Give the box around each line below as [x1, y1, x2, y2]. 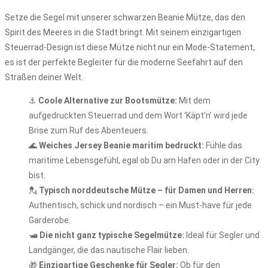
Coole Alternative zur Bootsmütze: [38, 96, 177, 105]
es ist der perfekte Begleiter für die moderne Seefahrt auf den [5, 57, 243, 67]
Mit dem [177, 96, 211, 105]
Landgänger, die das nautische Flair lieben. [29, 245, 189, 255]
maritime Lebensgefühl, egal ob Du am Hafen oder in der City [29, 156, 260, 165]
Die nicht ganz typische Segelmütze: [39, 230, 184, 240]
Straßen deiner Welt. [5, 72, 83, 82]
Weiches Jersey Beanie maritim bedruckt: [39, 141, 204, 150]
